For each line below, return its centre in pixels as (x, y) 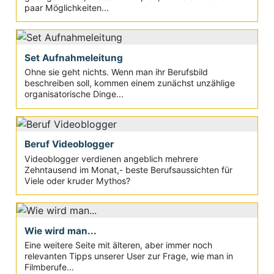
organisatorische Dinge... (74, 94)
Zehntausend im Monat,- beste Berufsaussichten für (128, 169)
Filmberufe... (49, 267)
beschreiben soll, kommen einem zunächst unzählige (129, 83)
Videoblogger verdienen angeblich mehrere (111, 158)
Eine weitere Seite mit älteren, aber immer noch (118, 245)
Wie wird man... (60, 231)
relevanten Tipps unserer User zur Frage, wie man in (128, 256)
